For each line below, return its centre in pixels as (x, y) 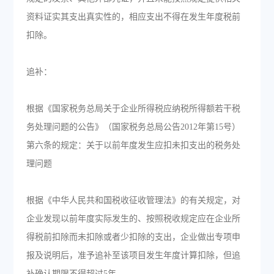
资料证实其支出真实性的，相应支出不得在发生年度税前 (133, 17)
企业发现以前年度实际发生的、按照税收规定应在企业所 (133, 219)
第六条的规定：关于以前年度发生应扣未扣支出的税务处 (133, 145)
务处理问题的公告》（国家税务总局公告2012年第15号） (133, 127)
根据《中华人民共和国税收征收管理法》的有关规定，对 (133, 200)
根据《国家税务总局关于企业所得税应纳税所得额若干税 (133, 109)
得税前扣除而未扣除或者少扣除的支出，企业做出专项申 (133, 237)
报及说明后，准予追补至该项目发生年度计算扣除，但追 (133, 255)
